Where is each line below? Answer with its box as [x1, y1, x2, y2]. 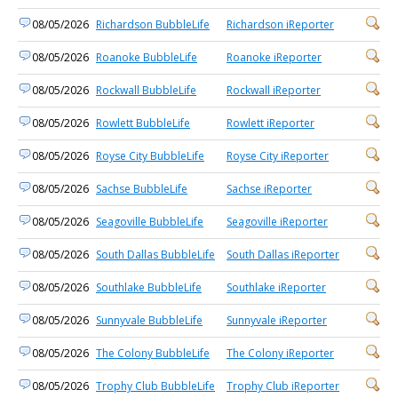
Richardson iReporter [227, 17, 334, 32]
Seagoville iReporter [227, 214, 328, 229]
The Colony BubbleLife [96, 346, 210, 361]
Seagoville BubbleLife [96, 214, 203, 229]
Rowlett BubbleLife [96, 115, 190, 131]
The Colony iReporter [227, 346, 334, 361]
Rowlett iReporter [227, 115, 314, 131]
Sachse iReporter [227, 181, 312, 196]
